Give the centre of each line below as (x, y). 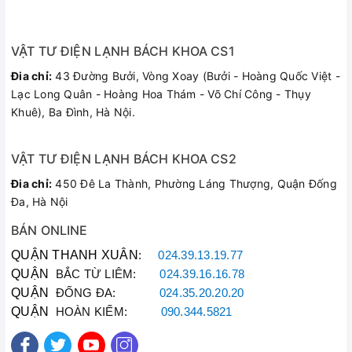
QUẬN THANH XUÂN (75, 255)
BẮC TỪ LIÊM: (104, 274)
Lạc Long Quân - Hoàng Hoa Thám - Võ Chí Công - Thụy (161, 93)
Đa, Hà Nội (40, 201)
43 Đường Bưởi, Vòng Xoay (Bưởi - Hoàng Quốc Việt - (196, 75)
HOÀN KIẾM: (105, 312)
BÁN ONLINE (49, 230)
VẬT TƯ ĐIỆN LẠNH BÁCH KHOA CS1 (123, 51)
